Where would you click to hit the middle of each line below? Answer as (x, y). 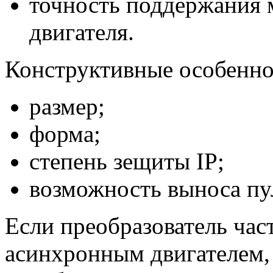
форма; (65, 134)
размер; (67, 107)
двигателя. (82, 32)
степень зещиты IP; (127, 161)
